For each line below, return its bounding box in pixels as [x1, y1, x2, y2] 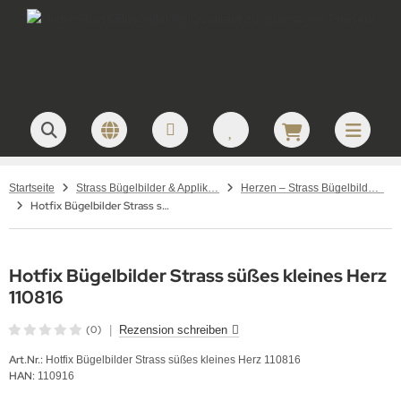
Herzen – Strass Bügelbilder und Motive [368, 182, 379, 194]
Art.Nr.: [9, 353, 43, 367]
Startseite [9, 182, 55, 194]
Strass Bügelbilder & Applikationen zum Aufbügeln [208, 182, 218, 194]
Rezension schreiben [119, 323, 227, 337]
